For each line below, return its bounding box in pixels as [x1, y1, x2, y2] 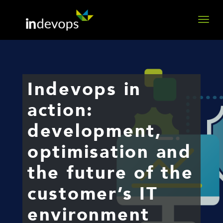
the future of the [27, 161, 194, 185]
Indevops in [27, 77, 142, 102]
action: [27, 98, 94, 122]
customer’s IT [27, 182, 158, 206]
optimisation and [27, 140, 192, 164]
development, [27, 119, 162, 143]
